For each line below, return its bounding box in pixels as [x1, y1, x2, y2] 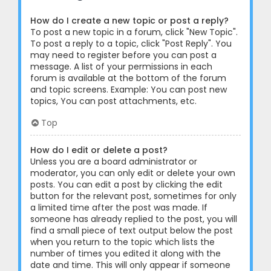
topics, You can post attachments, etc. [30, 94, 197, 107]
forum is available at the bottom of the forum [30, 71, 226, 84]
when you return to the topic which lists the [30, 235, 215, 248]
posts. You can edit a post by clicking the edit [30, 178, 223, 191]
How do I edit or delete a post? [30, 143, 168, 156]
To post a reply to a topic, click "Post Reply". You [30, 37, 232, 50]
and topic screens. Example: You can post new [30, 83, 227, 96]
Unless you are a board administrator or [30, 155, 197, 168]
